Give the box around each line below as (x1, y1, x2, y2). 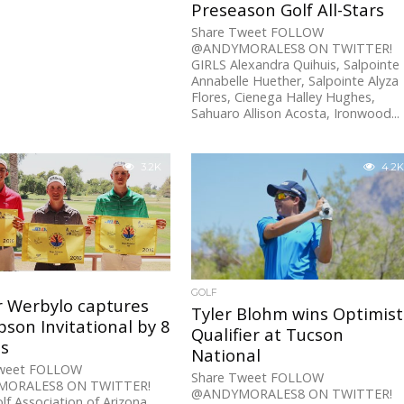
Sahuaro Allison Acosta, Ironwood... (191, 105, 400, 123)
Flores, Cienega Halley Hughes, (191, 88, 376, 106)
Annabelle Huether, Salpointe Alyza (191, 72, 399, 90)
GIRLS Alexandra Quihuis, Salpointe (191, 56, 400, 74)
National (191, 344, 262, 367)
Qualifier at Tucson (191, 323, 344, 346)
